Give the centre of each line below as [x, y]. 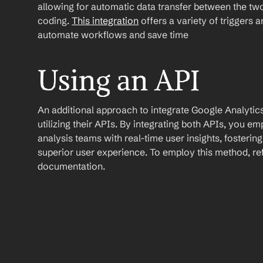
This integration [105, 21]
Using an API [119, 80]
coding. [55, 21]
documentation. [72, 166]
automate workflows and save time [113, 35]
